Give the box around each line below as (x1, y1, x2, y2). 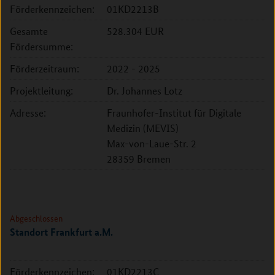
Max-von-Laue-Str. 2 (107, 137, 196, 150)
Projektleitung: (10, 84, 73, 97)
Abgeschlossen (10, 212, 63, 224)
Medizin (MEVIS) (107, 122, 179, 134)
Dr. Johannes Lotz (107, 84, 182, 97)
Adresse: (10, 106, 46, 119)
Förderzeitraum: (10, 62, 79, 75)
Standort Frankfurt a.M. (10, 225, 113, 239)
